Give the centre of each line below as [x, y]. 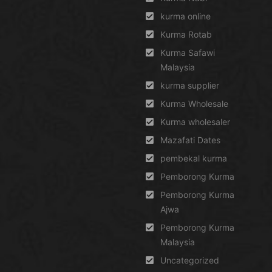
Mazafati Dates [190, 140]
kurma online [185, 16]
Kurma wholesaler [195, 122]
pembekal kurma [194, 158]
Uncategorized [190, 260]
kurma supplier [190, 85]
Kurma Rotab [186, 34]
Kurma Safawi [188, 53]
